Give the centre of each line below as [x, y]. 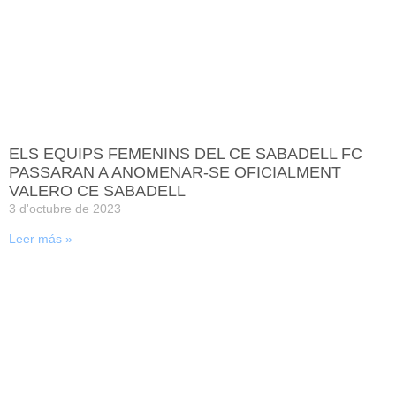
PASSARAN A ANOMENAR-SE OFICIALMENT [175, 172]
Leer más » [41, 238]
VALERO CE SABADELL [97, 190]
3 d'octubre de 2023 [65, 208]
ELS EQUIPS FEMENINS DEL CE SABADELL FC [186, 153]
